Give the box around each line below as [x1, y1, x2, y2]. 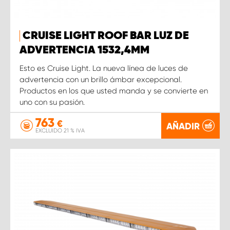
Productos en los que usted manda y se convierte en [20, 86, 208, 95]
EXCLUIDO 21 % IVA [35, 127, 85, 134]
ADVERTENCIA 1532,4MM [20, 44, 149, 56]
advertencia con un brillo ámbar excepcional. [20, 74, 182, 84]
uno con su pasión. [20, 97, 85, 107]
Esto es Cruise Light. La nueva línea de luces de [20, 63, 188, 73]
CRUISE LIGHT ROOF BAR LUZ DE [23, 30, 189, 42]
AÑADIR [166, 121, 200, 132]
